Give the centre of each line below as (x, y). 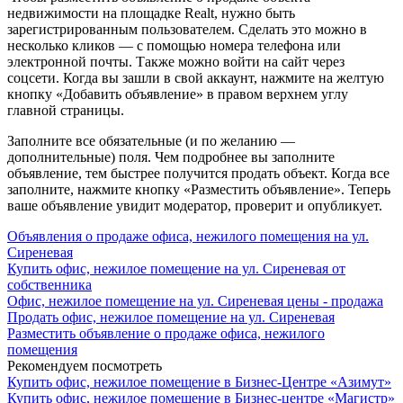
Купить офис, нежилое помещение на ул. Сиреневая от (176, 268)
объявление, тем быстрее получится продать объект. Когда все (198, 173)
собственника (49, 284)
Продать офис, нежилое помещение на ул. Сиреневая (171, 317)
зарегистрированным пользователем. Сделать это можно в (187, 29)
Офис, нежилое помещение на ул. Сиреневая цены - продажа (195, 300)
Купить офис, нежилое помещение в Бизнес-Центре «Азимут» (199, 381)
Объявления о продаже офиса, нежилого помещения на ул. (188, 236)
